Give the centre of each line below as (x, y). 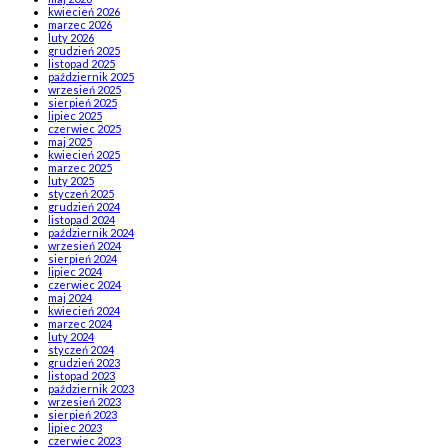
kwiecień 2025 (84, 154)
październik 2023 (91, 388)
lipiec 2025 (75, 115)
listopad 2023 (81, 375)
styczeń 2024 (81, 349)
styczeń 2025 (81, 193)
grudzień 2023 (84, 362)
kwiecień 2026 (84, 11)
